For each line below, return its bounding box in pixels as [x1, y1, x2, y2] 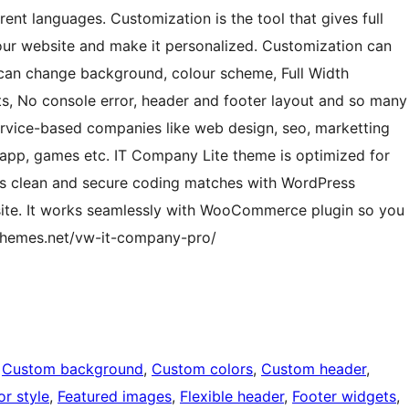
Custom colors [152, 360, 253, 379]
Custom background [2, 360, 143, 379]
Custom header [261, 360, 366, 379]
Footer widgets [292, 387, 396, 406]
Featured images [58, 387, 172, 406]
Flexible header [180, 387, 284, 406]
